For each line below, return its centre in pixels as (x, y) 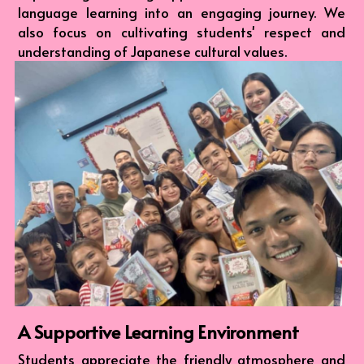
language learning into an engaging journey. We (182, 13)
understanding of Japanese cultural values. (153, 52)
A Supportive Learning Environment (159, 332)
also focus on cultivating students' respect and (182, 32)
